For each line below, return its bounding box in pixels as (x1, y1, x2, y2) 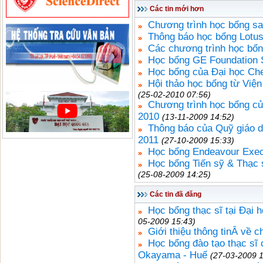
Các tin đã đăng (150, 190, 201, 198)
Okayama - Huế (138, 249, 207, 261)
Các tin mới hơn (150, 5, 204, 13)
